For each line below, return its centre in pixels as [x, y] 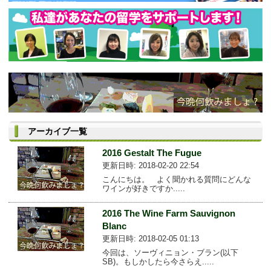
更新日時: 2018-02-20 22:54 [150, 165]
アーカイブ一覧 [57, 131]
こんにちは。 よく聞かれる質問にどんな [176, 179]
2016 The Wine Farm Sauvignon [168, 213]
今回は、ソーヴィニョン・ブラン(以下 [170, 252]
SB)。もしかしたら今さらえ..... [158, 261]
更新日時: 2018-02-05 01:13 [150, 238]
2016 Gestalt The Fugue [152, 152]
